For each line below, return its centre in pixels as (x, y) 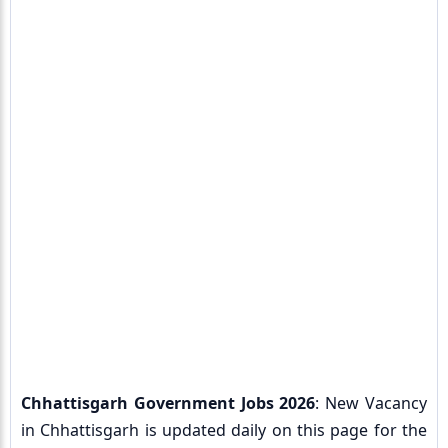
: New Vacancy (371, 403)
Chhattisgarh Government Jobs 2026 (168, 403)
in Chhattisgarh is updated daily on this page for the (224, 430)
